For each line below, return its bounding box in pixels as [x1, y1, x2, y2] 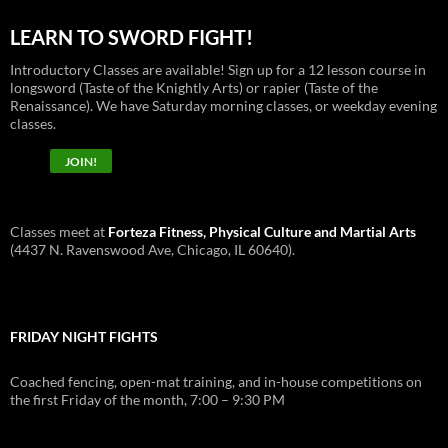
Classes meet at [10, 222, 108, 240]
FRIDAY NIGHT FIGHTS [10, 327, 158, 345]
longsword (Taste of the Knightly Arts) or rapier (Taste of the [10, 78, 378, 96]
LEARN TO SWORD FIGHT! [10, 24, 253, 49]
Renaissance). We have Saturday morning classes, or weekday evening [10, 96, 437, 114]
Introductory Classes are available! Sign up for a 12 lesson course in [10, 60, 426, 78]
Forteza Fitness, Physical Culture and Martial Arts [108, 222, 416, 240]
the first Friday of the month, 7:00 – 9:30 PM [10, 390, 285, 408]
